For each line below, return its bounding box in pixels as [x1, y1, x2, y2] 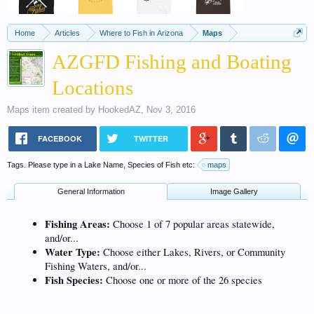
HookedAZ [98, 104, 141, 115]
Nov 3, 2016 [146, 104, 196, 115]
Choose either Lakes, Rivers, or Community [100, 245, 285, 259]
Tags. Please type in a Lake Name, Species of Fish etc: [7, 161, 197, 169]
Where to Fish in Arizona [100, 29, 183, 37]
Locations [52, 76, 133, 99]
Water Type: [45, 244, 100, 259]
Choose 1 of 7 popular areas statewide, [110, 217, 275, 231]
